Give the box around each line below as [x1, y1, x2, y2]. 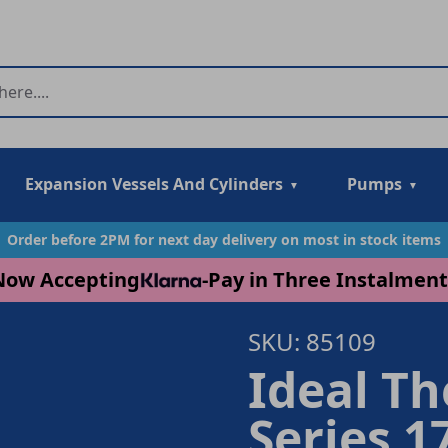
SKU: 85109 [248, 325, 376, 358]
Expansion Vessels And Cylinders [25, 173, 283, 195]
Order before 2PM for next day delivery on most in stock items [7, 230, 441, 249]
